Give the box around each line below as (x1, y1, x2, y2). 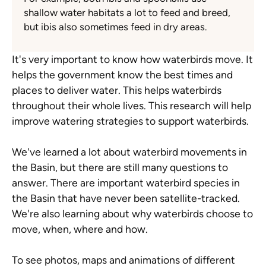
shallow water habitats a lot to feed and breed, (24, 7, 230, 19)
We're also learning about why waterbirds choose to (12, 207, 253, 220)
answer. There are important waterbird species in (12, 176, 240, 189)
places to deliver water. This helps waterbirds (12, 84, 221, 97)
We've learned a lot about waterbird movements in (12, 145, 247, 159)
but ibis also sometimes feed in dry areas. (24, 21, 207, 33)
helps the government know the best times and (12, 68, 233, 81)
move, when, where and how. (12, 223, 148, 236)
